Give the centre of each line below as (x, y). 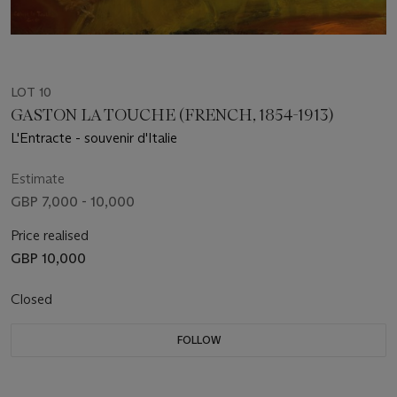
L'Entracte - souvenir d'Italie (94, 138)
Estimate (38, 179)
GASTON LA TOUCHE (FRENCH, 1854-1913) (173, 116)
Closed (33, 300)
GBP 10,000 (48, 259)
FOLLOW (198, 340)
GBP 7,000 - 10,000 (73, 202)
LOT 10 (31, 93)
